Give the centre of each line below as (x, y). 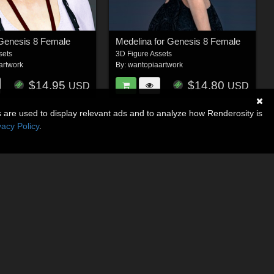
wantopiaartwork (155, 65)
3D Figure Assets (143, 54)
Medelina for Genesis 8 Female (178, 42)
